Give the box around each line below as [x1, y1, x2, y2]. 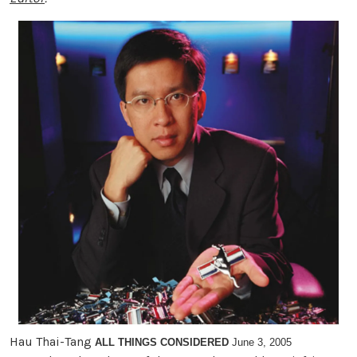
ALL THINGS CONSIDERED [95, 336, 229, 349]
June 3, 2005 [229, 336, 292, 349]
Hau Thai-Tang [10, 334, 95, 350]
